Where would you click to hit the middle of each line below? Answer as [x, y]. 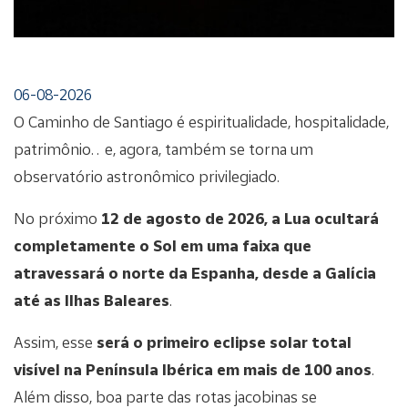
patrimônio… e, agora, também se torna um [163, 148]
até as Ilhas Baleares [92, 300]
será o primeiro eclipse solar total [224, 342]
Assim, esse [55, 342]
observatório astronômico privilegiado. [147, 176]
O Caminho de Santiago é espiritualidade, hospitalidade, [201, 121]
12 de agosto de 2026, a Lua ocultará [240, 218]
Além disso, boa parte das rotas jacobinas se [165, 396]
